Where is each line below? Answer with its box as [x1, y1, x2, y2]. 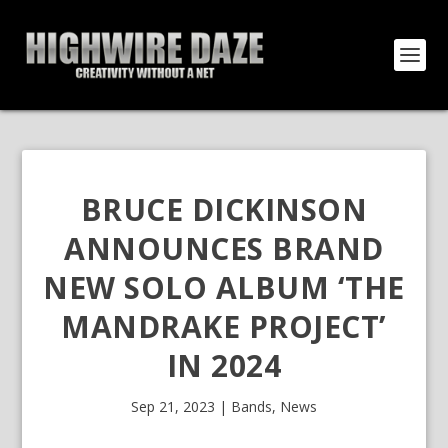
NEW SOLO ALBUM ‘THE [43, 267, 405, 308]
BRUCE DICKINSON [80, 189, 368, 230]
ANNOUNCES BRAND [64, 228, 384, 269]
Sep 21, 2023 [131, 397, 215, 416]
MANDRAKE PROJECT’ [61, 306, 387, 347]
